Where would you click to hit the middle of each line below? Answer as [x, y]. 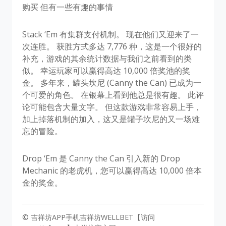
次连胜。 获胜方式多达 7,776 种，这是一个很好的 [112, 46]
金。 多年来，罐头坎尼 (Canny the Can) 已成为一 [112, 82]
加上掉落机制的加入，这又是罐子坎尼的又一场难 [111, 119]
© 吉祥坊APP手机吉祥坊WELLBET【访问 [89, 217]
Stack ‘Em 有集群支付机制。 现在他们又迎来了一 [110, 34]
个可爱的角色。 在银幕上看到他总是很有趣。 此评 [113, 95]
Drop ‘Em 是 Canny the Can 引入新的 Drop [101, 158]
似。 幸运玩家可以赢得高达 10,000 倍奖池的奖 [106, 70]
